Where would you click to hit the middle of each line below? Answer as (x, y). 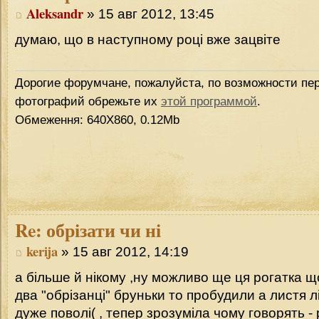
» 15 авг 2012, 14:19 (123, 251)
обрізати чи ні (101, 230)
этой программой (209, 101)
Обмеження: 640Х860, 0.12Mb (97, 119)
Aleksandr (55, 13)
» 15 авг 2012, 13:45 (149, 14)
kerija (42, 251)
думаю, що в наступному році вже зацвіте (148, 40)
